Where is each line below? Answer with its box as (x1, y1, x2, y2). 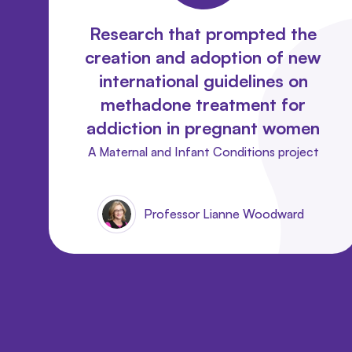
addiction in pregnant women (86, 116, 321, 138)
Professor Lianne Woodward (144, 205, 305, 222)
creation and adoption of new (85, 46, 322, 68)
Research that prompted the (90, 22, 317, 44)
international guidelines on (98, 69, 308, 91)
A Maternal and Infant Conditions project (87, 143, 319, 159)
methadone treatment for (101, 93, 306, 115)
